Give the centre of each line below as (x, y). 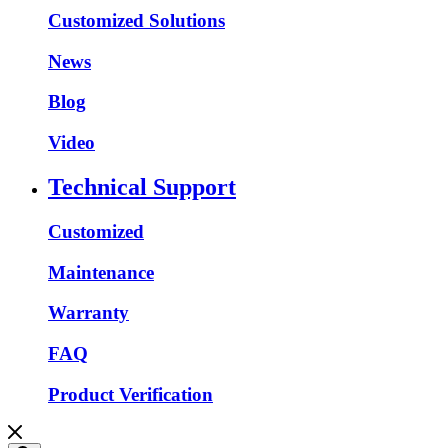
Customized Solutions (136, 20)
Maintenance (101, 272)
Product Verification (130, 394)
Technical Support (142, 187)
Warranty (88, 313)
